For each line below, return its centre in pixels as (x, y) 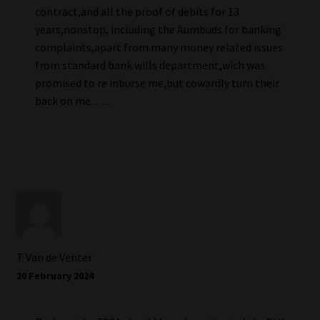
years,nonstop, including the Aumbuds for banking (158, 30)
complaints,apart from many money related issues (159, 47)
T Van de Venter (54, 257)
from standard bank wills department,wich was (150, 65)
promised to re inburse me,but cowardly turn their (157, 83)
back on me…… (74, 101)
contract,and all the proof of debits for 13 (137, 12)
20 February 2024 (55, 275)
